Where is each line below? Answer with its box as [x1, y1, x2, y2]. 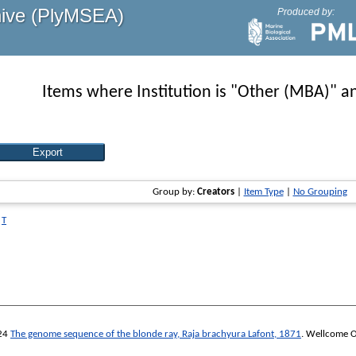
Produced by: [277, 6, 335, 17]
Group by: [152, 187, 197, 198]
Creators [196, 187, 234, 198]
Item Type [243, 187, 284, 198]
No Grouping [292, 187, 347, 198]
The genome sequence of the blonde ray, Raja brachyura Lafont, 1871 [10, 328, 301, 339]
